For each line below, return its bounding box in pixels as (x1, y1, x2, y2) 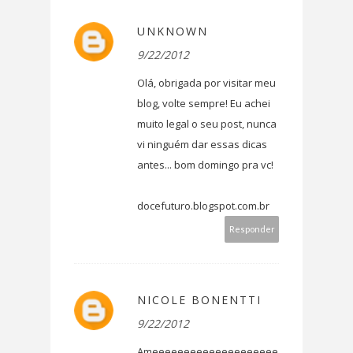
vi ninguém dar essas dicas (137, 137, 267, 152)
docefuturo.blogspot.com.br (137, 199, 269, 214)
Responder (229, 224, 275, 235)
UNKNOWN (137, 24, 208, 39)
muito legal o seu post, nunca (137, 117, 277, 132)
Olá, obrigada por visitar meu (137, 76, 276, 91)
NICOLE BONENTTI (137, 292, 262, 308)
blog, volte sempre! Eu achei (137, 96, 270, 111)
